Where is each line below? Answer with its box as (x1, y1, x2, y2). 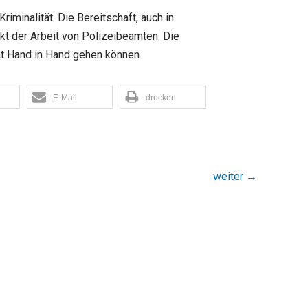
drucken (146, 93, 176, 103)
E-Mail (53, 93, 77, 103)
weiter (213, 170, 246, 184)
